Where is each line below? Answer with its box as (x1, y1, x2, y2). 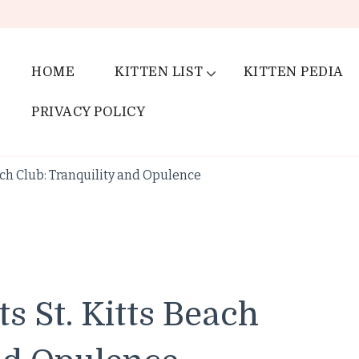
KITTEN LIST (115, 65, 204, 79)
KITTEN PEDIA (243, 65, 344, 79)
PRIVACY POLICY (31, 105, 145, 119)
